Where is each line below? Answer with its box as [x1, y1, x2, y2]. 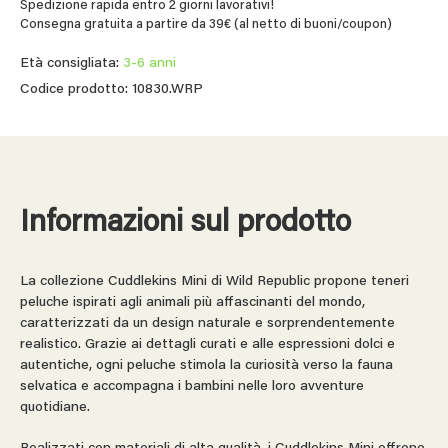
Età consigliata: [20, 56, 123, 71]
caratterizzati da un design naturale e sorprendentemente [20, 316, 395, 331]
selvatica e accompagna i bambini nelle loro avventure [20, 379, 364, 394]
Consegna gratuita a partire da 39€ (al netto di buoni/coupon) [20, 17, 392, 31]
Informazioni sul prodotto [20, 208, 351, 239]
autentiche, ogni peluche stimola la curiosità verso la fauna [20, 358, 393, 373]
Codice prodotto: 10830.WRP [20, 82, 203, 97]
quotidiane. [20, 400, 90, 415]
